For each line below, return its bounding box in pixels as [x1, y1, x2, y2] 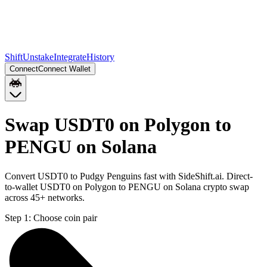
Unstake [23, 52, 54, 62]
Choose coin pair [33, 212, 97, 223]
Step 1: [5, 212, 31, 223]
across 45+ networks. [5, 192, 85, 203]
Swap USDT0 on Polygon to [5, 114, 231, 136]
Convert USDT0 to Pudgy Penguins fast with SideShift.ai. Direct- [5, 170, 253, 181]
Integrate [54, 52, 86, 62]
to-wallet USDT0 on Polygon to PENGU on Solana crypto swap [5, 181, 249, 192]
